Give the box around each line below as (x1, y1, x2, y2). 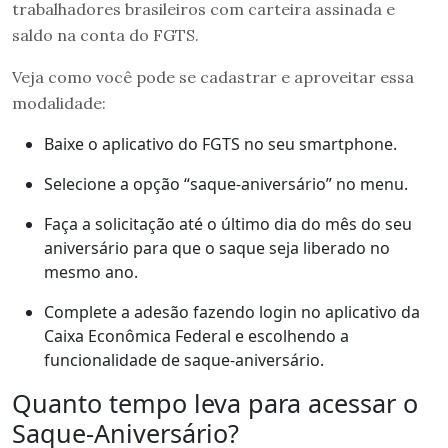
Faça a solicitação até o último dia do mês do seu (44, 212, 412, 235)
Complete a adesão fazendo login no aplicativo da (44, 300, 420, 323)
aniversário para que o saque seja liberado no (44, 236, 390, 259)
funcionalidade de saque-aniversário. (44, 348, 324, 371)
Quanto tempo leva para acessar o (12, 385, 418, 420)
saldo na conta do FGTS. (12, 24, 199, 45)
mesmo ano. (44, 260, 138, 283)
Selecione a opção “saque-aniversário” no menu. (44, 172, 408, 195)
